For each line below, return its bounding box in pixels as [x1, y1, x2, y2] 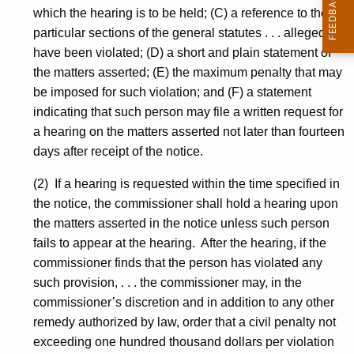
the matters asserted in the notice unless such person [33, 217, 330, 231]
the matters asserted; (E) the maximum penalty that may [33, 66, 342, 80]
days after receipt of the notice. [33, 145, 203, 159]
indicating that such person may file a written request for [33, 105, 343, 119]
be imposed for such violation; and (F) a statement [33, 85, 311, 100]
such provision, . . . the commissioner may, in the [33, 276, 302, 290]
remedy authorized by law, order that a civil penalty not [33, 315, 336, 330]
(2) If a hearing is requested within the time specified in [33, 177, 340, 191]
